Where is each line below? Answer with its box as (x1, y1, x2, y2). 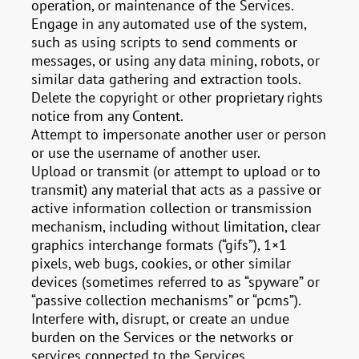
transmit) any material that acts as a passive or (31, 180, 322, 199)
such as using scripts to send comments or (31, 33, 298, 51)
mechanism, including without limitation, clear (31, 217, 321, 236)
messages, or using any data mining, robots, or (31, 51, 321, 70)
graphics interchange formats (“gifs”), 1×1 (31, 236, 288, 254)
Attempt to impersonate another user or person (31, 125, 327, 143)
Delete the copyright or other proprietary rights (31, 88, 324, 107)
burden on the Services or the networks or (31, 328, 294, 346)
